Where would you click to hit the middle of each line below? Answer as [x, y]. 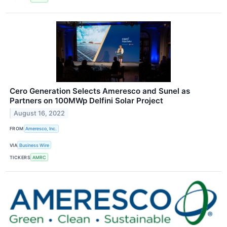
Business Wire [34, 145]
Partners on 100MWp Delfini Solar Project [86, 100]
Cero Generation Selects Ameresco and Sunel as [100, 91]
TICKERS [20, 157]
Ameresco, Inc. [41, 129]
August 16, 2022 [40, 113]
